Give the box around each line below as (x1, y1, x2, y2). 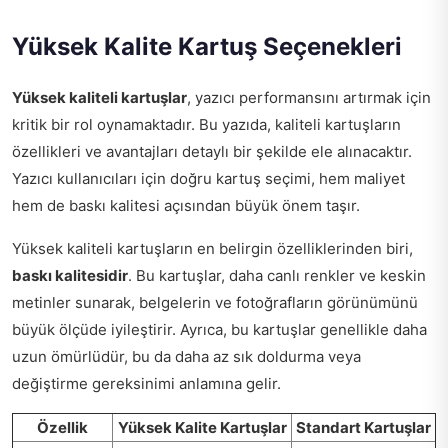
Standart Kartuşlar (296, 417, 431, 437)
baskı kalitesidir (12, 265, 128, 285)
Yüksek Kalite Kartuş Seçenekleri (12, 31, 402, 61)
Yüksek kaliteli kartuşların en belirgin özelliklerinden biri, (12, 238, 413, 258)
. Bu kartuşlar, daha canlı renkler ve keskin (128, 265, 426, 285)
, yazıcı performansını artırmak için (187, 87, 431, 107)
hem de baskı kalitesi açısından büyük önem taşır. (12, 195, 360, 215)
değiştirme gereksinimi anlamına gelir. (12, 373, 281, 393)
